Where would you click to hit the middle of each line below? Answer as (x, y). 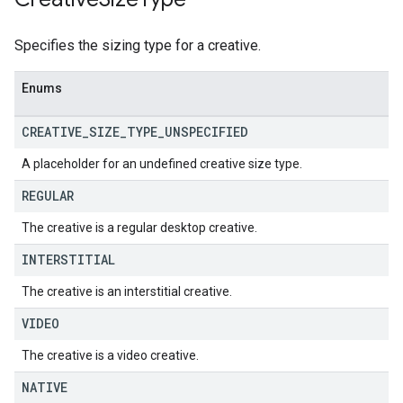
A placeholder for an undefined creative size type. (162, 164)
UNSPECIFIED (206, 132)
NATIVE (45, 387)
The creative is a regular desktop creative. (139, 228)
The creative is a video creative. (110, 355)
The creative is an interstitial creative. (127, 291)
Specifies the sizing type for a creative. (138, 45)
